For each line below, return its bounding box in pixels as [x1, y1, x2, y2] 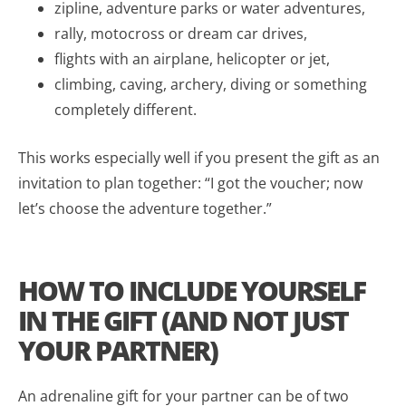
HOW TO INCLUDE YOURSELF [18, 271, 365, 309]
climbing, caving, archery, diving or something [54, 73, 367, 94]
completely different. [54, 99, 197, 120]
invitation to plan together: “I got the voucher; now [18, 172, 362, 193]
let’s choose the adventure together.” [18, 198, 272, 218]
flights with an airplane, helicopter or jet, [54, 48, 330, 69]
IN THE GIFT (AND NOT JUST [18, 301, 348, 339]
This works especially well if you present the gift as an [18, 147, 380, 168]
